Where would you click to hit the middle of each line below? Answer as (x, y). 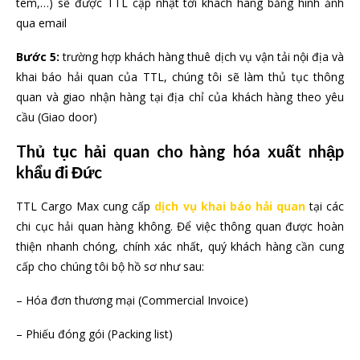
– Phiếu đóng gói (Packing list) (94, 333)
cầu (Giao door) (57, 117)
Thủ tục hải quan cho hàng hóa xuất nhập (180, 151)
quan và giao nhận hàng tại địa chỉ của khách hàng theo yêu (180, 96)
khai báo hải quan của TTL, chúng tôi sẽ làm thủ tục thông (180, 76)
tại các (325, 206)
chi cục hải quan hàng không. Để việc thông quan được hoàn (180, 226)
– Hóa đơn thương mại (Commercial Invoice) (132, 300)
